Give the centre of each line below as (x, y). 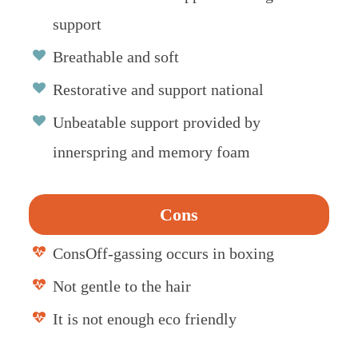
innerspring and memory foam (151, 151)
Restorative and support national (158, 89)
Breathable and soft (115, 56)
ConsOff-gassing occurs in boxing (163, 253)
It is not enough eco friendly (144, 318)
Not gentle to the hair (121, 286)
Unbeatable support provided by (156, 122)
